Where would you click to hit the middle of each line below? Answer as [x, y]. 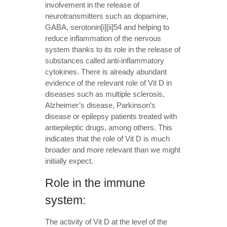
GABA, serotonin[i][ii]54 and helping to [107, 27]
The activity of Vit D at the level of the [106, 221]
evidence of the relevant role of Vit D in [108, 83]
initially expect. [69, 161]
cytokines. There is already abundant [106, 71]
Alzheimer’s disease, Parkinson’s [100, 105]
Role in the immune [95, 183]
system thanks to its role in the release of [113, 49]
